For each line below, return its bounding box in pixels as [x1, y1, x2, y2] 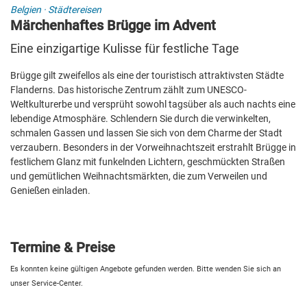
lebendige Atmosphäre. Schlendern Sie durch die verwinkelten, [10, 113, 271, 125]
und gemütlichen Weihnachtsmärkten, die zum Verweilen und [10, 171, 267, 182]
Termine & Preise [10, 239, 115, 256]
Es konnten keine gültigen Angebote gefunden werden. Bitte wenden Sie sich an [10, 265, 281, 274]
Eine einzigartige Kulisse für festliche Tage [10, 41, 239, 56]
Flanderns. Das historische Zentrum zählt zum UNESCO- [10, 84, 247, 96]
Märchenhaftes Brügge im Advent [10, 17, 216, 34]
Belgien [10, 4, 41, 16]
